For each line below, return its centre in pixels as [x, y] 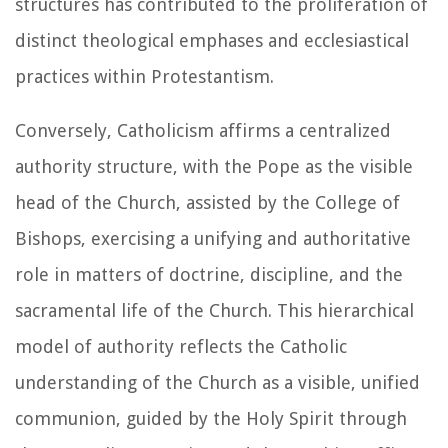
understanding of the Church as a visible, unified [217, 382]
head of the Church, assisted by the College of [207, 202]
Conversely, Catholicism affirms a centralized [203, 130]
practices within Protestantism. [144, 76]
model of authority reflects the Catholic [181, 346]
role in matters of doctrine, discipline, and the [209, 274]
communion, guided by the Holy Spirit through [211, 418]
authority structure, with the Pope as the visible [214, 166]
